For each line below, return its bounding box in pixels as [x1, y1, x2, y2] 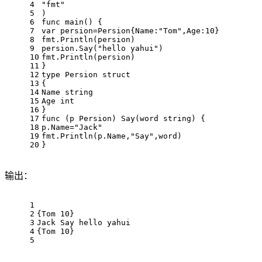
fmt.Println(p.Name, [42, 131, 130, 140]
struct [102, 70, 130, 79]
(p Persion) [65, 113, 116, 123]
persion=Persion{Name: [56, 26, 158, 35]
